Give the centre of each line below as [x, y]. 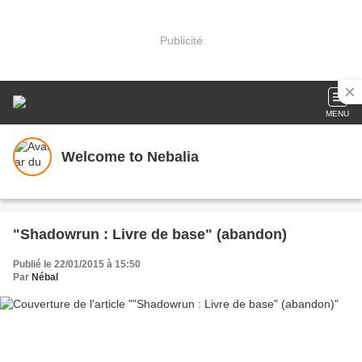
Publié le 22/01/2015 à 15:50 [77, 264]
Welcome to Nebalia [130, 156]
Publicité [181, 40]
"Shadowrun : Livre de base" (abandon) [150, 234]
